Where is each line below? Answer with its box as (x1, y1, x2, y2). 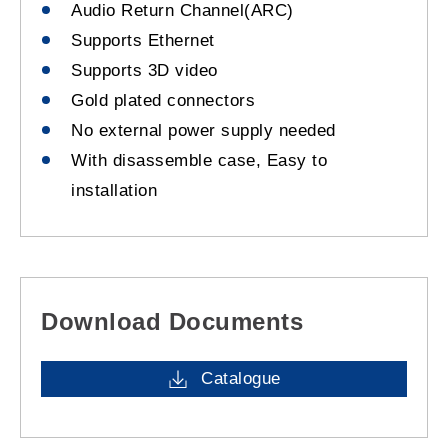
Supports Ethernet (71, 31, 215, 51)
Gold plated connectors (71, 91, 255, 111)
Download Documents (41, 308, 303, 336)
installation (71, 181, 163, 201)
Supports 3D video (71, 61, 218, 81)
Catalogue (201, 369, 281, 389)
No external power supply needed (71, 121, 336, 141)
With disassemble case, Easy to (71, 151, 327, 171)
